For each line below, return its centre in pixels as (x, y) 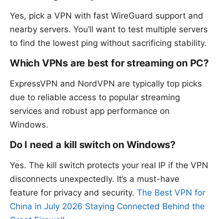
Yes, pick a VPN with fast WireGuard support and (107, 15)
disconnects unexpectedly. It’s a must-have (95, 179)
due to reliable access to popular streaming (95, 97)
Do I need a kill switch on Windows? (93, 144)
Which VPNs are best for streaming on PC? (109, 63)
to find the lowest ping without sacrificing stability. (108, 43)
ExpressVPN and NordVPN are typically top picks (106, 83)
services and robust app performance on (90, 111)
